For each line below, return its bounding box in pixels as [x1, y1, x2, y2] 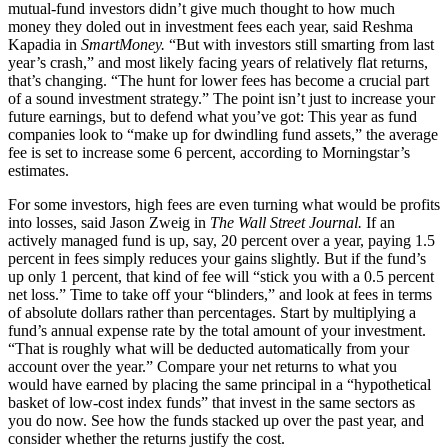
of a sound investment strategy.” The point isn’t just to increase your [8, 89, 435, 107]
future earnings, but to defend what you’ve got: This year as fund [8, 107, 417, 125]
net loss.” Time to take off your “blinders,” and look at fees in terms [8, 285, 432, 303]
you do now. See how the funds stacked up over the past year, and [8, 411, 424, 429]
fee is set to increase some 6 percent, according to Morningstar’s [8, 143, 410, 161]
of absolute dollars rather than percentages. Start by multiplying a [8, 303, 416, 321]
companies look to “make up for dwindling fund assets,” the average [8, 125, 438, 143]
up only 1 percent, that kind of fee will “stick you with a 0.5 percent [8, 267, 434, 285]
